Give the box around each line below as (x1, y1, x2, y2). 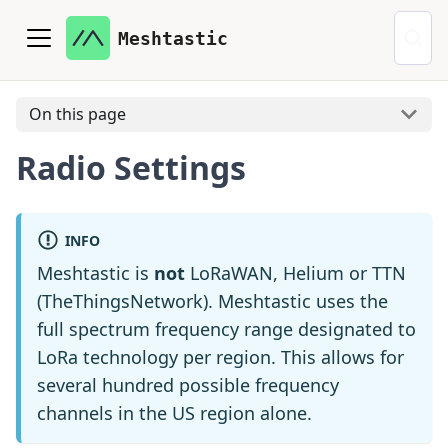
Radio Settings (16, 145, 246, 189)
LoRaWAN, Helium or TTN (185, 260, 406, 285)
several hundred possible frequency (37, 372, 339, 397)
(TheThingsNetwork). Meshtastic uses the (37, 288, 388, 313)
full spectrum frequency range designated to (37, 316, 416, 341)
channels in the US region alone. (37, 400, 312, 425)
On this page (28, 103, 126, 126)
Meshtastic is (37, 260, 154, 285)
